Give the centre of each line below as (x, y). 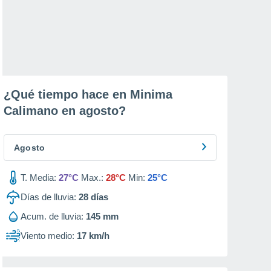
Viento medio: (47, 236)
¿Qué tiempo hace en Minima (88, 94)
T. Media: (38, 178)
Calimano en (41, 111)
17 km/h (93, 236)
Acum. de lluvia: (52, 216)
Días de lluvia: (48, 197)
